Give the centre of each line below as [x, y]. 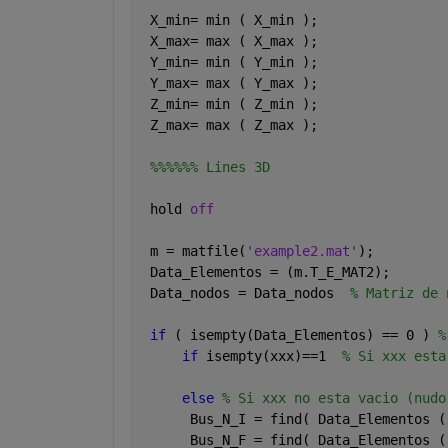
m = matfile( [193, 251]
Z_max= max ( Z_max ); [237, 125]
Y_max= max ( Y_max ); [237, 83]
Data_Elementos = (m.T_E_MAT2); [269, 272]
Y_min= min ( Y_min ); [229, 62]
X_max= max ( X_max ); [229, 41]
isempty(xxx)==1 [273, 356]
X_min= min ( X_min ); [229, 20]
